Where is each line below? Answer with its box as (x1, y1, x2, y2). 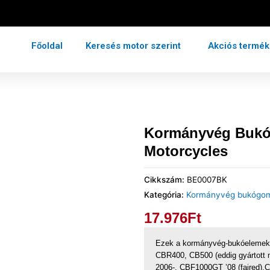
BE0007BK (187, 174, 227, 184)
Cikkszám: (144, 174, 187, 184)
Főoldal (31, 40, 63, 52)
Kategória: (144, 189, 186, 199)
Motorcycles (144, 143, 228, 159)
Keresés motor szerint (86, 40, 181, 52)
